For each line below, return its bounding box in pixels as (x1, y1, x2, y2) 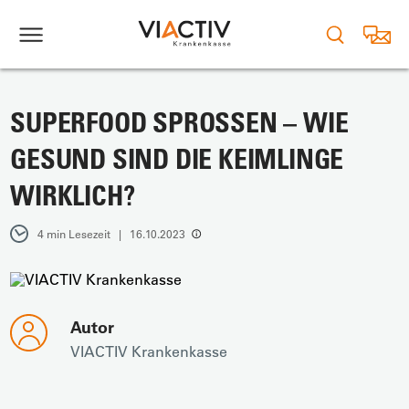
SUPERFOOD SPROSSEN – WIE (10, 105, 349, 139)
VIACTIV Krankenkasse (70, 341, 228, 361)
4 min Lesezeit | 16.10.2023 (37, 226, 186, 241)
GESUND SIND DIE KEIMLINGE (10, 142, 344, 175)
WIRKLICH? (10, 178, 135, 212)
